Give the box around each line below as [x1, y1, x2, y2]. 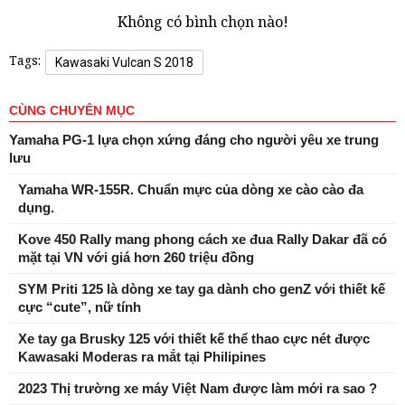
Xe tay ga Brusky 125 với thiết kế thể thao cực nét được [18, 331, 370, 346]
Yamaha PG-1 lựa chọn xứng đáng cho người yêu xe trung [9, 132, 379, 147]
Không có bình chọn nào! [117, 12, 288, 32]
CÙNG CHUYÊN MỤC [9, 103, 135, 118]
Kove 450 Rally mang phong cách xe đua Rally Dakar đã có [18, 231, 387, 247]
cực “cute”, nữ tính [18, 299, 141, 315]
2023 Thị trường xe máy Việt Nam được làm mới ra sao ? [18, 381, 377, 396]
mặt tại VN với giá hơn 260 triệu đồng [18, 250, 254, 265]
